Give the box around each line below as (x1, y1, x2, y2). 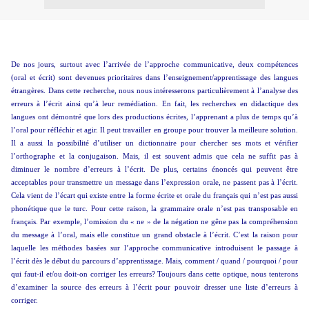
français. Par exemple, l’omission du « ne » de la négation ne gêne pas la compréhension (11, 218, 298, 226)
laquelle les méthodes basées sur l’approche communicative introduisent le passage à (11, 244, 298, 252)
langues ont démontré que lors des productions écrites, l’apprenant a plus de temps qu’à (11, 113, 298, 121)
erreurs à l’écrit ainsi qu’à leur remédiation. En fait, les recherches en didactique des (11, 100, 298, 108)
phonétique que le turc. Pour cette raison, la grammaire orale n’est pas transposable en (11, 205, 298, 212)
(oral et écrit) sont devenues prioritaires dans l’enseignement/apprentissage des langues (11, 74, 298, 81)
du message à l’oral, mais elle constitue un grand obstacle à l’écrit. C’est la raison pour (11, 231, 298, 239)
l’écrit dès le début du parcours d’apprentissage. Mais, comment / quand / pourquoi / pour (11, 257, 298, 265)
